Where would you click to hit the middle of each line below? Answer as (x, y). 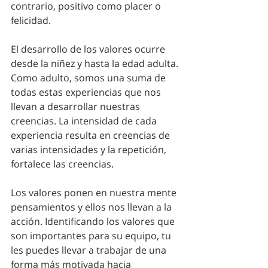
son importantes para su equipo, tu (92, 235)
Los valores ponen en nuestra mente (95, 192)
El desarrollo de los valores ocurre (89, 49)
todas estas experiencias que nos (87, 92)
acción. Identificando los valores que (94, 221)
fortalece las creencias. (63, 164)
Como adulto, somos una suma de (89, 77)
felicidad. (32, 20)
